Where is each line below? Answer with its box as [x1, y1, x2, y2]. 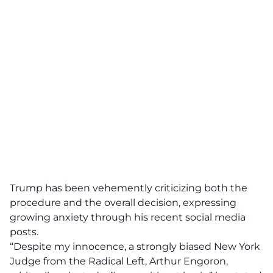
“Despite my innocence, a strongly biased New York [10, 241, 260, 252]
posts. [10, 226, 38, 238]
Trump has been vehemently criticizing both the [10, 182, 247, 194]
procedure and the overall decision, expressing [10, 197, 236, 208]
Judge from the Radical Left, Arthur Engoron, [10, 255, 228, 267]
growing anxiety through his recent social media [10, 211, 246, 223]
